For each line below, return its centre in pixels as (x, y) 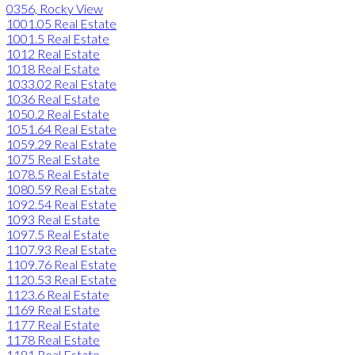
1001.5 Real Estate (58, 38)
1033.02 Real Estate (61, 83)
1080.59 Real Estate (61, 189)
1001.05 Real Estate (61, 23)
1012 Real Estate (53, 53)
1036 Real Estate (53, 98)
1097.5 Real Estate (58, 234)
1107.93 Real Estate (61, 249)
